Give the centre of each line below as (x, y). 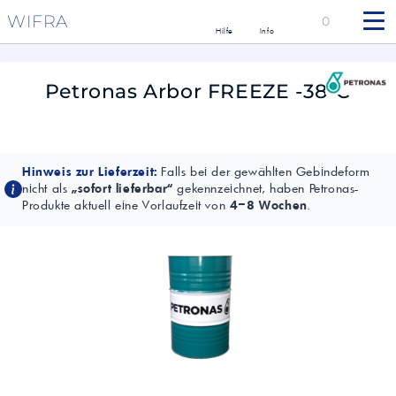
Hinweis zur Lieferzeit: (90, 172)
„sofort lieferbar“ (122, 189)
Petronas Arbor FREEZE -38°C (198, 92)
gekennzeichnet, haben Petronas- (266, 189)
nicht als (47, 189)
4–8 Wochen (268, 206)
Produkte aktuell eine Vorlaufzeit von (126, 206)
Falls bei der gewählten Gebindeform (263, 172)
